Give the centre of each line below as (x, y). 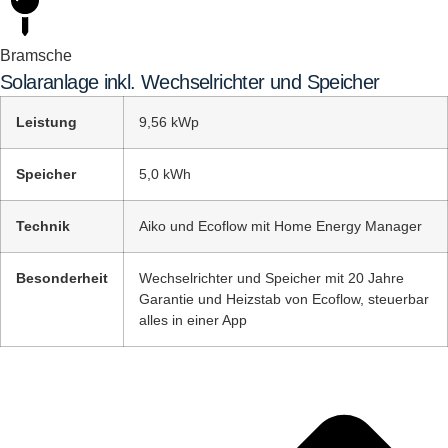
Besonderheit (62, 278)
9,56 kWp (169, 122)
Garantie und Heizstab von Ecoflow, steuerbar (284, 299)
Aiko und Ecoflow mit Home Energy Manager (280, 226)
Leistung (46, 122)
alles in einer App (193, 320)
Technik (43, 226)
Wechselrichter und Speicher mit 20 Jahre (271, 278)
